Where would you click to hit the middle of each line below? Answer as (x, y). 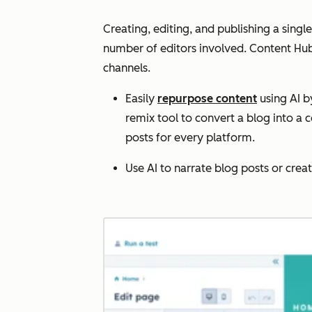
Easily (141, 99)
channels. (127, 68)
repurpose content (207, 99)
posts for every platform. (190, 138)
